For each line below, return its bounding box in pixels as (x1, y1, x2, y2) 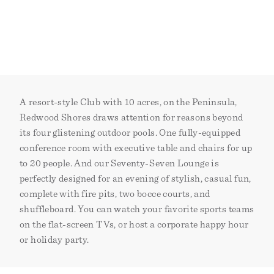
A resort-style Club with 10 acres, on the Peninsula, (20, 97, 237, 108)
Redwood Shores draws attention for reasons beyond (20, 113, 243, 123)
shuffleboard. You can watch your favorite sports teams (20, 204, 254, 215)
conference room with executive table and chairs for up (20, 143, 253, 154)
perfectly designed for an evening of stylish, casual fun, (20, 174, 251, 184)
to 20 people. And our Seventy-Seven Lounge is (20, 158, 220, 169)
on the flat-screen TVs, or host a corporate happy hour (20, 220, 249, 230)
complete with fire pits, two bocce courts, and (20, 189, 210, 199)
